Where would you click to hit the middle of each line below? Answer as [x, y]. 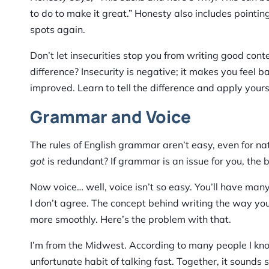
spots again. [58, 30]
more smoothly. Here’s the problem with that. [131, 219]
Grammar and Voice [110, 117]
